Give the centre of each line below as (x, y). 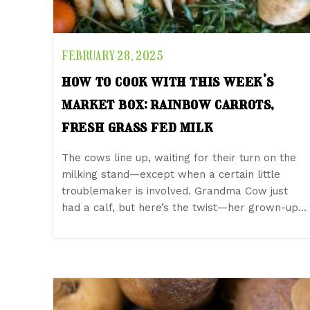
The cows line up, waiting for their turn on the (179, 157)
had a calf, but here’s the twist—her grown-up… (184, 207)
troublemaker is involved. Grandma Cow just (175, 191)
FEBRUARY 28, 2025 (113, 56)
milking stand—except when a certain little (171, 174)
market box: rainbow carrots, (168, 104)
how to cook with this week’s (168, 81)
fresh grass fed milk (137, 127)
